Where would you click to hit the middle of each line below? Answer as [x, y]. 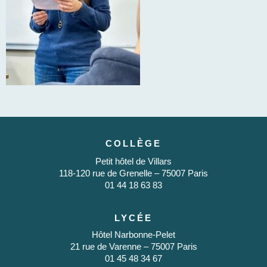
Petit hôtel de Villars [133, 162]
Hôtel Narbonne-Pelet [133, 235]
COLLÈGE [133, 144]
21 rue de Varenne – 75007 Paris [133, 247]
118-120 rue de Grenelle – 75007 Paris [133, 173]
